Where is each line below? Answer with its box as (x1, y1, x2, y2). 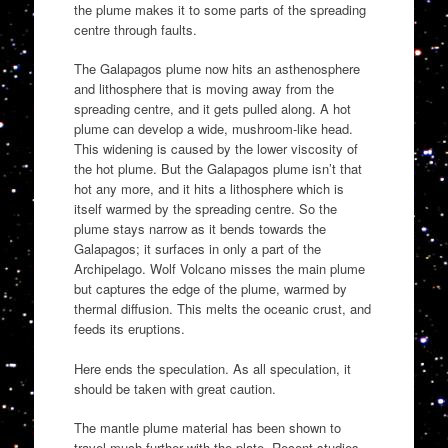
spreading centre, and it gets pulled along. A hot (73, 99, 351, 119)
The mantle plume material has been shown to (73, 418, 341, 438)
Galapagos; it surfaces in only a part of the (73, 239, 321, 259)
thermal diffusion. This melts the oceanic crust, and (73, 299, 371, 319)
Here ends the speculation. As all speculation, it (73, 358, 351, 378)
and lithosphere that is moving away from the (73, 79, 334, 99)
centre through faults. (73, 19, 197, 39)
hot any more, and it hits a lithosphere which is (73, 179, 344, 199)
